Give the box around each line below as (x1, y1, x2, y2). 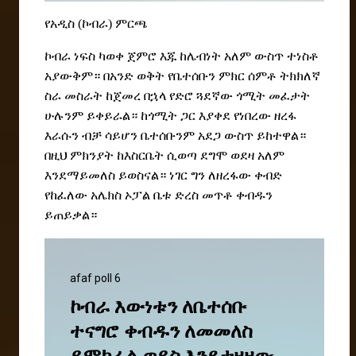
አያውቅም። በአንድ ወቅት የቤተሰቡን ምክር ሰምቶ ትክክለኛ (44, 69, 320, 83)
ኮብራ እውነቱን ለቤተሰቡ (70, 296, 246, 319)
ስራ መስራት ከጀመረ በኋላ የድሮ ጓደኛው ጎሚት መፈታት (44, 89, 310, 103)
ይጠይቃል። (44, 208, 97, 222)
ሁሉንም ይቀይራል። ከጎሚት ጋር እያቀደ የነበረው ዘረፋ (44, 109, 296, 123)
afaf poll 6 (70, 272, 121, 285)
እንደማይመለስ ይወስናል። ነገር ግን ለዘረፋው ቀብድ (44, 168, 282, 183)
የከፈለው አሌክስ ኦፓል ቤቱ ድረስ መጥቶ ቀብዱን (44, 188, 273, 203)
